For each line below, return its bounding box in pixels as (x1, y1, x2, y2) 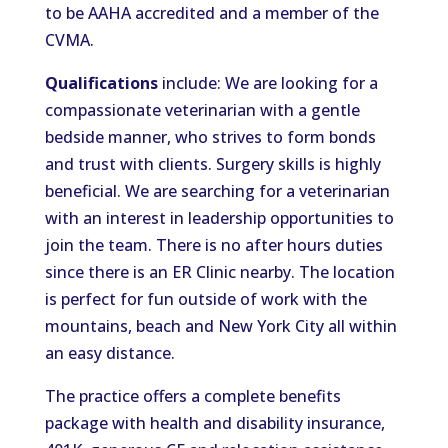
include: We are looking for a (157, 72, 378, 94)
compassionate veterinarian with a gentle (44, 99, 360, 121)
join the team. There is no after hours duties (44, 234, 383, 256)
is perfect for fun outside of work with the (44, 288, 367, 310)
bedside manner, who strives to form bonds (44, 126, 376, 148)
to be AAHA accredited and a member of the (44, 2, 379, 24)
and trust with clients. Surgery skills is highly (44, 153, 381, 175)
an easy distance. (44, 342, 175, 364)
